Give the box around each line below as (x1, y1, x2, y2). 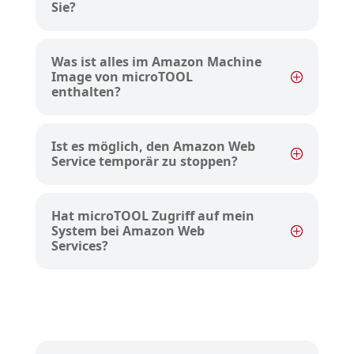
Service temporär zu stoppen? (51, 153, 238, 171)
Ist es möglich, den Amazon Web (51, 137, 255, 156)
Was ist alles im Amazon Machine (51, 53, 262, 71)
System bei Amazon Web (51, 222, 205, 240)
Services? (51, 237, 108, 255)
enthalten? (51, 83, 121, 101)
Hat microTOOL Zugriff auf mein (51, 207, 254, 225)
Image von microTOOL (51, 68, 193, 86)
